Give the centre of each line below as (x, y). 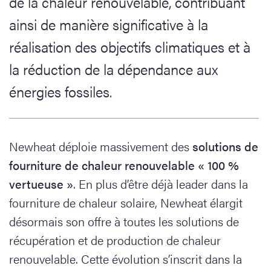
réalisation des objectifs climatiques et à (130, 47)
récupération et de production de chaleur (115, 240)
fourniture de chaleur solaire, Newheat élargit (126, 202)
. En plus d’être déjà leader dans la (161, 184)
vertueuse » (41, 184)
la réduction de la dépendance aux (114, 69)
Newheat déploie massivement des (99, 146)
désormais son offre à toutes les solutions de (124, 221)
